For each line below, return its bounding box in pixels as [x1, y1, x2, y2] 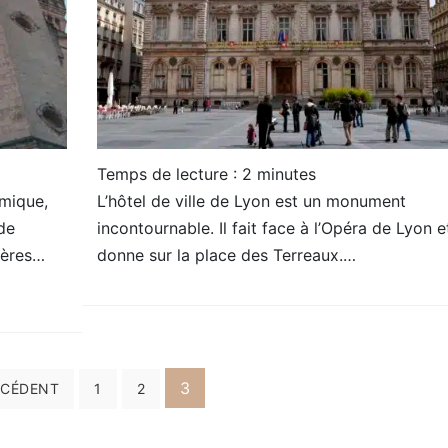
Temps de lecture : [96, 163, 242, 184]
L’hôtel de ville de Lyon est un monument [96, 190, 406, 211]
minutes [256, 163, 316, 184]
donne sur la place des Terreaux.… [96, 244, 356, 265]
